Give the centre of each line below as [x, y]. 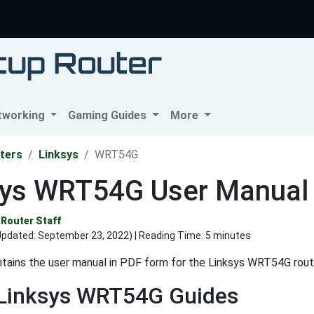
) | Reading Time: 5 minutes [190, 236]
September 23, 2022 [83, 236]
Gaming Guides [109, 116]
